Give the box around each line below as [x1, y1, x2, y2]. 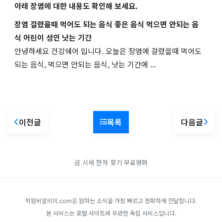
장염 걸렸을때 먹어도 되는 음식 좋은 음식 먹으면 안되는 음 [14, 18, 199, 29]
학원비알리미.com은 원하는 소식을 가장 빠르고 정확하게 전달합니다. [25, 196, 197, 205]
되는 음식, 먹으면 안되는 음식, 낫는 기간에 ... [14, 58, 156, 69]
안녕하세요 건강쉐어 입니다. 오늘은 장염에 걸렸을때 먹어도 [14, 45, 202, 56]
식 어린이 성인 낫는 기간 [14, 32, 92, 43]
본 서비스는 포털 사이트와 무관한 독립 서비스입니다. [46, 208, 176, 217]
